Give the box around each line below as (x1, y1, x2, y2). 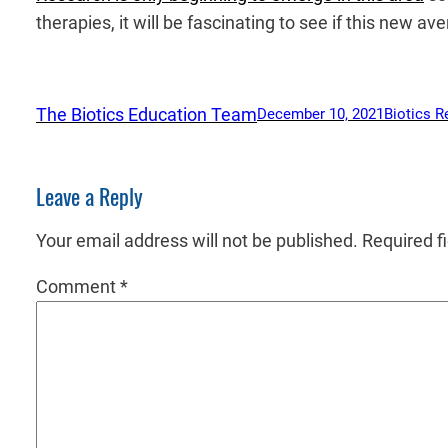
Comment (36, 275, 120, 297)
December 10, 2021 (257, 105, 384, 124)
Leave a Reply (36, 181, 143, 212)
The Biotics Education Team (36, 103, 257, 125)
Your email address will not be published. (36, 229, 358, 251)
